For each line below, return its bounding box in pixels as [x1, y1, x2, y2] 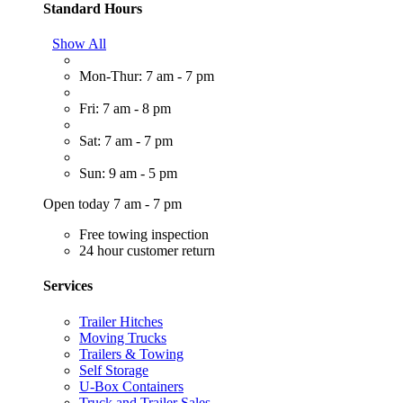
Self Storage [79, 362, 148, 378]
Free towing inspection [79, 227, 209, 243]
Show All [52, 36, 106, 52]
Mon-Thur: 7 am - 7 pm [79, 68, 214, 85]
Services [43, 278, 93, 294]
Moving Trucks [79, 329, 166, 345]
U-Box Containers [79, 378, 184, 394]
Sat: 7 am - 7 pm [79, 133, 173, 149]
